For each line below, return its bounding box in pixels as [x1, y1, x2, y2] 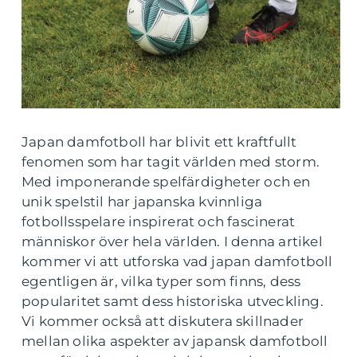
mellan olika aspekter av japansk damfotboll [22, 333, 328, 350]
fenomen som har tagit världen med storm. [22, 154, 320, 171]
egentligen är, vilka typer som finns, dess [22, 273, 301, 290]
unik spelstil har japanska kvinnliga [22, 194, 263, 210]
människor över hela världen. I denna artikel [22, 233, 323, 250]
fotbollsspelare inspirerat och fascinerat [22, 214, 296, 230]
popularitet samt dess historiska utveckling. [22, 293, 324, 310]
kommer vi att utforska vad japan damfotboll [22, 253, 333, 270]
